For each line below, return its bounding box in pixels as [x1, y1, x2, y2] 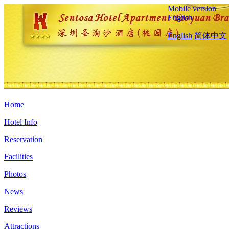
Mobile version [168, 4, 216, 13]
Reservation [4, 135, 42, 144]
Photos [4, 170, 26, 178]
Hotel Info [4, 118, 37, 126]
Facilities [4, 152, 33, 161]
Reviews [4, 204, 32, 213]
